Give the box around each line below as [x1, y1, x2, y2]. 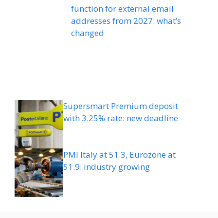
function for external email [71, 3, 174, 15]
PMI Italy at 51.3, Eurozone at [63, 149, 176, 161]
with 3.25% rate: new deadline [63, 112, 178, 124]
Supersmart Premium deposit [63, 100, 178, 112]
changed [71, 27, 105, 39]
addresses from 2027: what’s [71, 15, 182, 27]
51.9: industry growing [63, 161, 150, 173]
